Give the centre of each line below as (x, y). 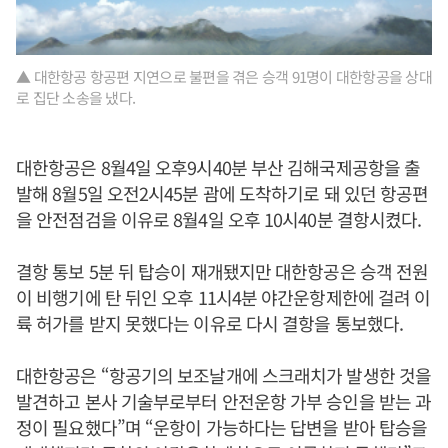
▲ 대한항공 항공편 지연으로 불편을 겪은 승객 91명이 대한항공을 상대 (224, 77)
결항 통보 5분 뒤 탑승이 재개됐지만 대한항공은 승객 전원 (222, 271)
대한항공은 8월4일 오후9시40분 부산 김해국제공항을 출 (218, 167)
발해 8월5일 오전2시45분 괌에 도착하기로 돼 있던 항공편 (222, 193)
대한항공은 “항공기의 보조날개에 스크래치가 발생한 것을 (224, 375)
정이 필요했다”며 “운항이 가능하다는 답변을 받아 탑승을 (222, 427)
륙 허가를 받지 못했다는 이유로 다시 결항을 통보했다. (210, 323)
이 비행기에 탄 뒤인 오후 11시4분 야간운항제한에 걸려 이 (223, 297)
